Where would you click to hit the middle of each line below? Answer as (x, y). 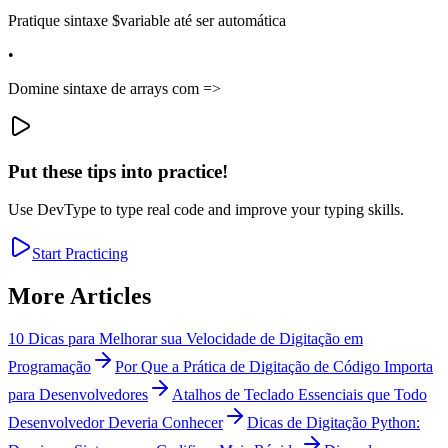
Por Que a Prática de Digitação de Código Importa (274, 367)
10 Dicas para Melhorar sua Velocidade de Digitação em (185, 339)
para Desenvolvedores (78, 395)
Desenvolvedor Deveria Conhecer (115, 423)
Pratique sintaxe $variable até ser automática (147, 20)
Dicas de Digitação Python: (333, 423)
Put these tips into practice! (118, 171)
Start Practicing (80, 254)
